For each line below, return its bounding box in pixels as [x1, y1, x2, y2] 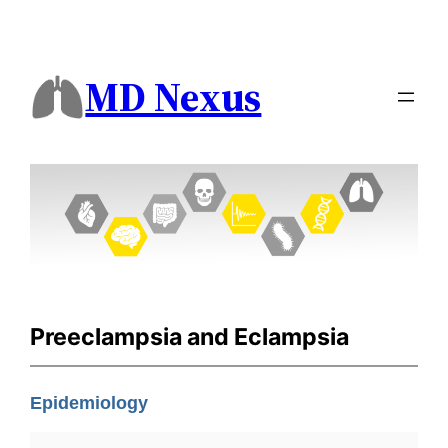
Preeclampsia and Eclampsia [30, 322, 350, 351]
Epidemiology [30, 393, 149, 414]
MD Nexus [85, 70, 262, 125]
